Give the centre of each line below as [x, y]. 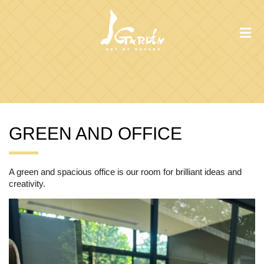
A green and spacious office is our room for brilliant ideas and [125, 171]
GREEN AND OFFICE [95, 133]
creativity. [27, 183]
